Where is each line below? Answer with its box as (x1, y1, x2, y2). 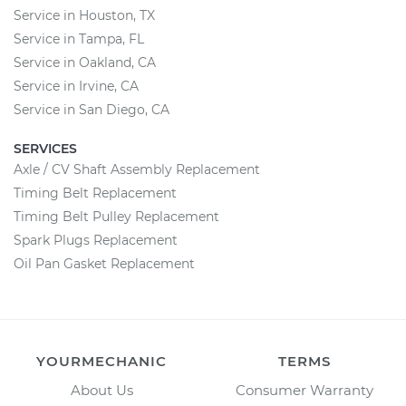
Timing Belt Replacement (14, 185, 177, 201)
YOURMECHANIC (36, 353, 167, 370)
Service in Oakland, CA (14, 54, 156, 71)
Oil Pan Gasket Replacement (14, 256, 195, 272)
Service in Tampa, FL (14, 31, 144, 47)
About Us (70, 382, 133, 399)
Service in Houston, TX (14, 7, 155, 24)
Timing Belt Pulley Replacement (14, 208, 219, 225)
